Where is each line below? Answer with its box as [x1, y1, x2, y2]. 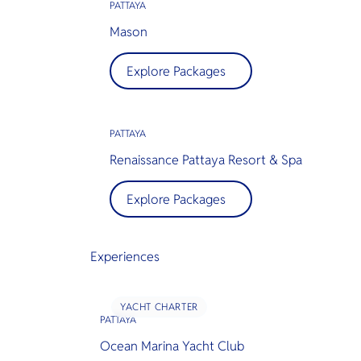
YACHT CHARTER [120, 301, 198, 313]
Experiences [90, 247, 160, 265]
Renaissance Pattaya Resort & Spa [110, 151, 302, 168]
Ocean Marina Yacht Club [100, 338, 244, 355]
